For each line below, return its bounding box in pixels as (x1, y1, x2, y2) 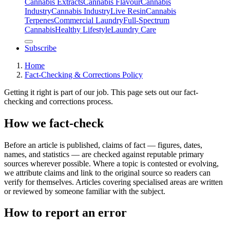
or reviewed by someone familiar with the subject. (4, 186, 165, 196)
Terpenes (25, 15, 54, 25)
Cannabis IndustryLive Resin (51, 6, 146, 15)
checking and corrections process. (4, 97, 113, 106)
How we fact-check (4, 116, 104, 130)
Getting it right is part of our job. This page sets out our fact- (4, 87, 198, 97)
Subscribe (25, 43, 56, 52)
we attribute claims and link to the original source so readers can (4, 168, 210, 177)
